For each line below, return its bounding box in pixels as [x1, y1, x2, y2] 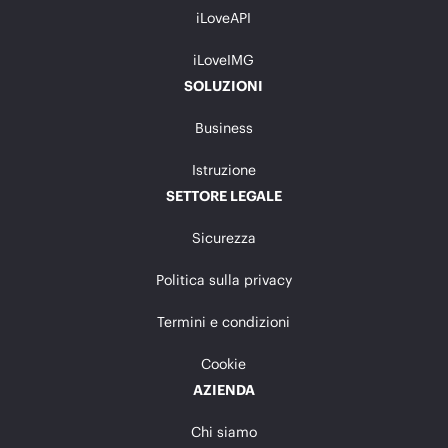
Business [194, 118, 253, 136]
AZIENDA [192, 380, 255, 398]
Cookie [201, 354, 247, 372]
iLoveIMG [193, 50, 255, 68]
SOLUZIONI [184, 76, 264, 94]
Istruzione [191, 160, 256, 178]
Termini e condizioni [157, 312, 291, 330]
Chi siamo [190, 422, 257, 440]
